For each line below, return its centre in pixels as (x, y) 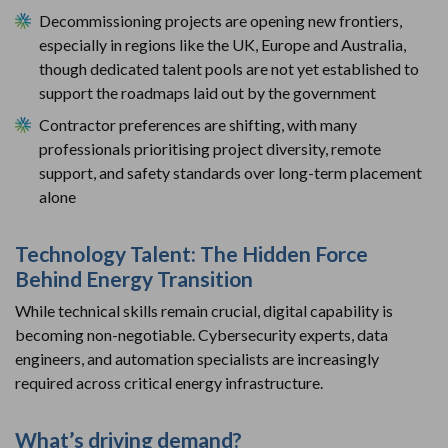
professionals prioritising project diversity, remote (210, 148)
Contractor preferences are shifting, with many (198, 124)
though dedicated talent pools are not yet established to (229, 68)
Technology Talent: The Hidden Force (191, 253)
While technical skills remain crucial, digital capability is (204, 310)
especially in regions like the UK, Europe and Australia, (222, 44)
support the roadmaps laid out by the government (207, 92)
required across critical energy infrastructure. (169, 382)
